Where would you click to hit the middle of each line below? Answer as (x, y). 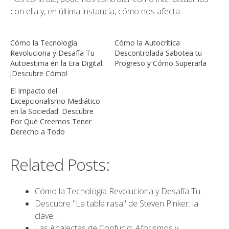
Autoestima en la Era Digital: (57, 63)
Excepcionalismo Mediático (55, 101)
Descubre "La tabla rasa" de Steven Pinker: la (117, 203)
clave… (47, 216)
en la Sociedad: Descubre (52, 111)
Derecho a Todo (38, 132)
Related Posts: (60, 164)
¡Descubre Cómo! (39, 73)
